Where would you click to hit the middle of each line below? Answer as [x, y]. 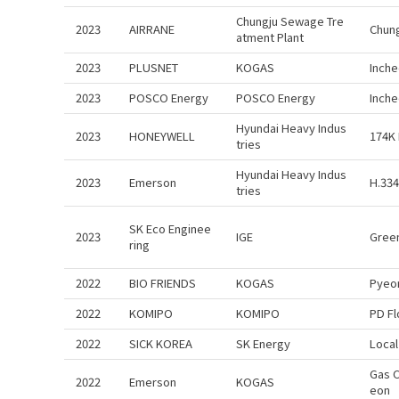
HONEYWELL [162, 136]
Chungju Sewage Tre [290, 21]
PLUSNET [154, 67]
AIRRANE [152, 29]
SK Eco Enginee [170, 228]
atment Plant [270, 37]
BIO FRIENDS [163, 283]
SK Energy [263, 343]
